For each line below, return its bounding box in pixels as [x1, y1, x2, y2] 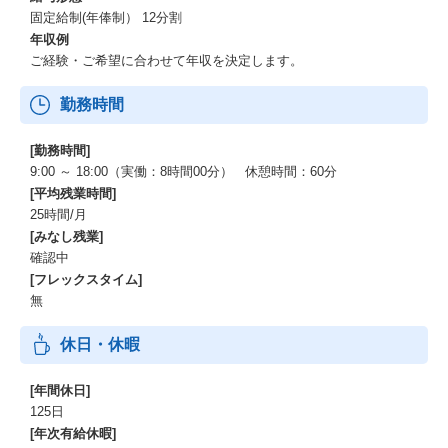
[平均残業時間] [30, 186, 116, 201]
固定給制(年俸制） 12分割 [30, 10, 182, 25]
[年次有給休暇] [30, 426, 116, 441]
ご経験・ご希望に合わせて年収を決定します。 [30, 53, 303, 68]
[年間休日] [30, 383, 90, 398]
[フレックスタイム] [30, 272, 142, 287]
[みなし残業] [30, 229, 103, 244]
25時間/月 [30, 207, 87, 222]
